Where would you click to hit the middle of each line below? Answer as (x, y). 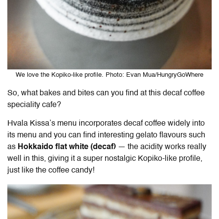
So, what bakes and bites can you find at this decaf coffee (106, 94)
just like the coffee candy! (51, 171)
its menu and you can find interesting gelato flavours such (106, 136)
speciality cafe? (34, 105)
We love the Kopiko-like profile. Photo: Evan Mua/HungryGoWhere (109, 75)
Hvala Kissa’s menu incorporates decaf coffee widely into (106, 124)
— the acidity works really (162, 147)
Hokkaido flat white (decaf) (68, 147)
